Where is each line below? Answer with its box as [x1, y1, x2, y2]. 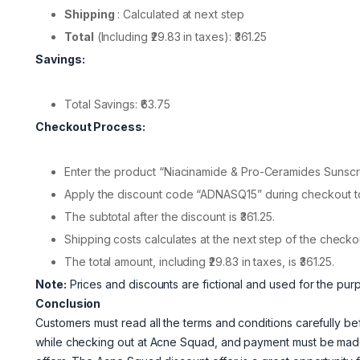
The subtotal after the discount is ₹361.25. [64, 210, 276, 224]
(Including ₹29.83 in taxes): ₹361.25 [93, 30, 268, 44]
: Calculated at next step [114, 7, 244, 22]
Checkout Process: [35, 120, 145, 134]
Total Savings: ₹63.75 [64, 97, 170, 112]
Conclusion [35, 297, 101, 311]
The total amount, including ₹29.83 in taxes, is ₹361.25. [64, 255, 335, 269]
